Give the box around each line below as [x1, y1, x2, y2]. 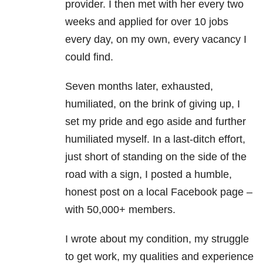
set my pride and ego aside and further [65, 116, 246, 128]
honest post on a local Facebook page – [65, 186, 252, 198]
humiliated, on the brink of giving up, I [65, 98, 240, 110]
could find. [65, 51, 113, 63]
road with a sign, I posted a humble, [65, 168, 232, 181]
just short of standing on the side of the [65, 151, 247, 163]
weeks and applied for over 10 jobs [65, 16, 228, 28]
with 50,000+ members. [65, 204, 176, 216]
